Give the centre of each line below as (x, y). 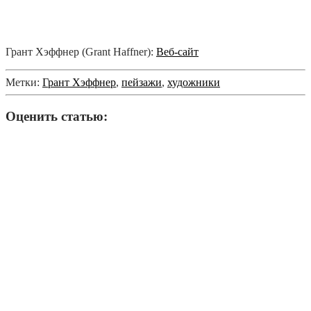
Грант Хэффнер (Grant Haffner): (81, 52)
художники (194, 83)
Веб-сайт (177, 52)
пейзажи (142, 83)
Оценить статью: (57, 117)
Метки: (23, 83)
